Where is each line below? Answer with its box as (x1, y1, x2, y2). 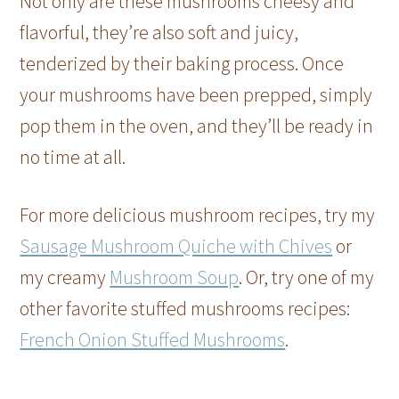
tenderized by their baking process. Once (20, 50, 345, 76)
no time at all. (20, 143, 126, 169)
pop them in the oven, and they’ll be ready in (20, 112, 374, 138)
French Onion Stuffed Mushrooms (20, 326, 286, 352)
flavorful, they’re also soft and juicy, (20, 19, 299, 45)
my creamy (20, 264, 110, 289)
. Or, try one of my (239, 264, 375, 289)
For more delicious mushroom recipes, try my (20, 201, 376, 227)
